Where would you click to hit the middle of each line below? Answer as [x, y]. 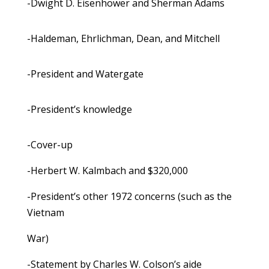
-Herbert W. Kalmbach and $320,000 [107, 171]
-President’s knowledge [79, 110]
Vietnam [45, 213]
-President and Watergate [85, 74]
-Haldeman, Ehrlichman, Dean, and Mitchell [123, 39]
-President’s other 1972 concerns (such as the [129, 197]
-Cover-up [50, 145]
